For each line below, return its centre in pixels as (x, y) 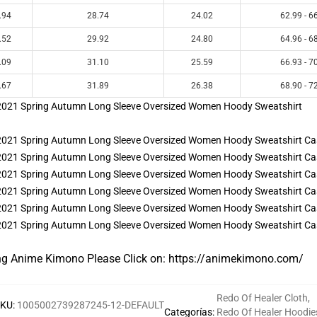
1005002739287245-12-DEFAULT (91, 305)
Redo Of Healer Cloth (262, 298)
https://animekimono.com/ (235, 259)
